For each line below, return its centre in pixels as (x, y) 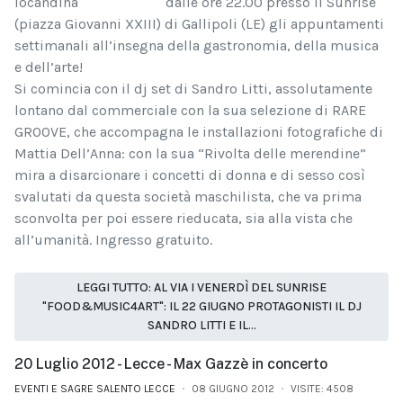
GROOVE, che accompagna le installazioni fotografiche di (199, 131)
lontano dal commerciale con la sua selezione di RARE (190, 110)
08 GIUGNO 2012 (233, 388)
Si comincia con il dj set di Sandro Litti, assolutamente (193, 88)
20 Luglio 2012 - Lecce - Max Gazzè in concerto (171, 363)
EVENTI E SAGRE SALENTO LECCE (95, 388)
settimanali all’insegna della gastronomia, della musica (197, 45)
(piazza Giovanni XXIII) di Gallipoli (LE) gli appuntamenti (199, 23)
